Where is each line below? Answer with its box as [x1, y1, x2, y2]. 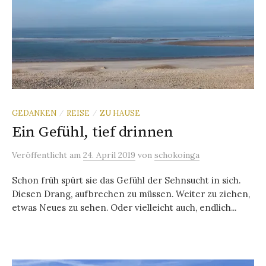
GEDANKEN [12, 107, 56, 118]
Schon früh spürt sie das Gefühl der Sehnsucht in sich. [12, 174, 240, 186]
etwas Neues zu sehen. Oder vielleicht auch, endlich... [12, 201, 236, 213]
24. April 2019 [83, 149, 135, 160]
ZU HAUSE [100, 107, 140, 118]
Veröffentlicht [12, 149, 69, 160]
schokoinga [154, 149, 199, 160]
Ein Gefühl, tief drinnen [12, 122, 173, 141]
